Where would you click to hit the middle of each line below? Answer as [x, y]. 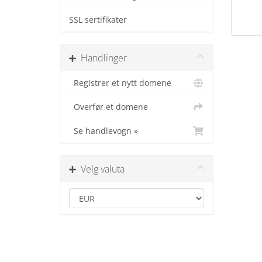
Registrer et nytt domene [120, 83]
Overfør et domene [108, 107]
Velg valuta [100, 169]
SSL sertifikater [98, 20]
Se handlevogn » [104, 131]
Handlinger [101, 58]
